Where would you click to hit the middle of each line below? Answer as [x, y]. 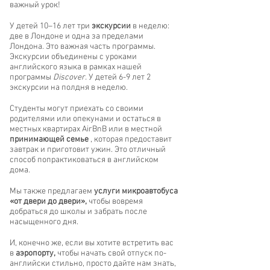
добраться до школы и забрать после [78, 212]
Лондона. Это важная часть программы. [83, 47]
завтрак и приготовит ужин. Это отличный [88, 150]
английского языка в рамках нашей [76, 67]
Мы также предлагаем [52, 191]
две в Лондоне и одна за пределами [77, 36]
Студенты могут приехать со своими [77, 109]
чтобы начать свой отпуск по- [111, 253]
